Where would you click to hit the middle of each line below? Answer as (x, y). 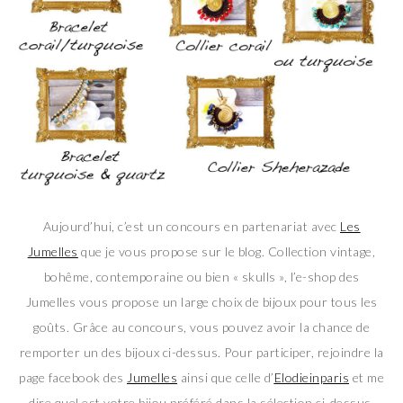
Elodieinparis (311, 377)
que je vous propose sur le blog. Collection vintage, (227, 251)
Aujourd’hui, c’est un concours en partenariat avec (191, 226)
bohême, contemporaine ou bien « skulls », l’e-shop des (201, 276)
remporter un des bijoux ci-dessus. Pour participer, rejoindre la (201, 352)
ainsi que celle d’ (226, 377)
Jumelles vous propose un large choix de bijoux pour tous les (201, 301)
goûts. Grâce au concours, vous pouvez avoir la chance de (201, 327)
